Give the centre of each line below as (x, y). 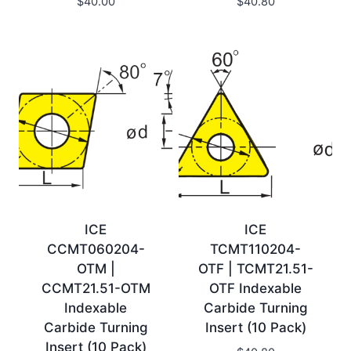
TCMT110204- (255, 249)
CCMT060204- (96, 249)
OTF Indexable (255, 288)
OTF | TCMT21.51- (255, 269)
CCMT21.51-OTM (96, 288)
